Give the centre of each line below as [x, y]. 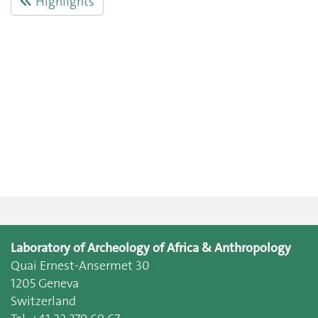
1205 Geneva [45, 283]
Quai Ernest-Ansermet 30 [80, 265]
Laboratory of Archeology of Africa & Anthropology [151, 248]
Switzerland [43, 301]
